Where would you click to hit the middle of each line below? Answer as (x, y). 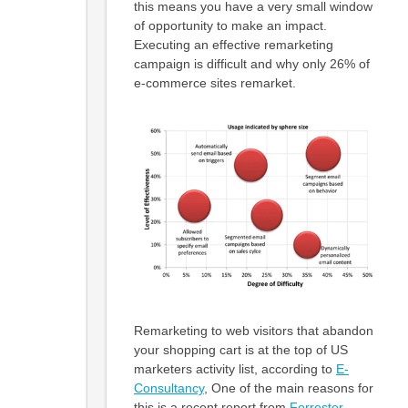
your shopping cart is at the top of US (240, 350)
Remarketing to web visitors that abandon (253, 331)
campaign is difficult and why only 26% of (251, 63)
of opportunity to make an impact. (230, 25)
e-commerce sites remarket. (214, 82)
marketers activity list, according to (235, 369)
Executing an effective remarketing (233, 44)
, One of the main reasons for (288, 388)
